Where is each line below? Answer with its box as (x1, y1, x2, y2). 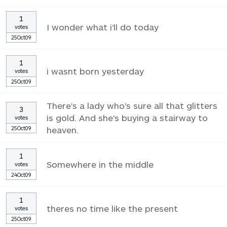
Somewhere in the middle (47, 159, 154, 169)
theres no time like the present (47, 203, 178, 213)
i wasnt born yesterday (47, 65, 144, 76)
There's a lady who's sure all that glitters (47, 100, 217, 110)
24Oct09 (11, 171, 31, 178)
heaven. (47, 124, 79, 135)
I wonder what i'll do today (47, 21, 159, 32)
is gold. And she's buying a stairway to (47, 112, 208, 123)
